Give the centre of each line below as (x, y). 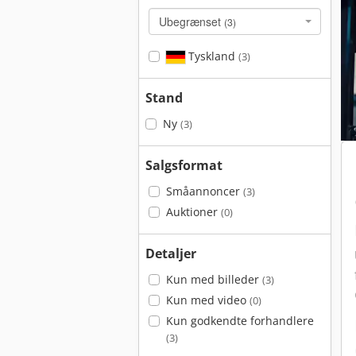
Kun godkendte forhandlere (240, 321)
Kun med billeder (214, 279)
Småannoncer (204, 191)
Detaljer (171, 253)
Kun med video (207, 300)
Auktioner (193, 212)
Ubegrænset (192, 21)
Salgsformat (184, 165)
